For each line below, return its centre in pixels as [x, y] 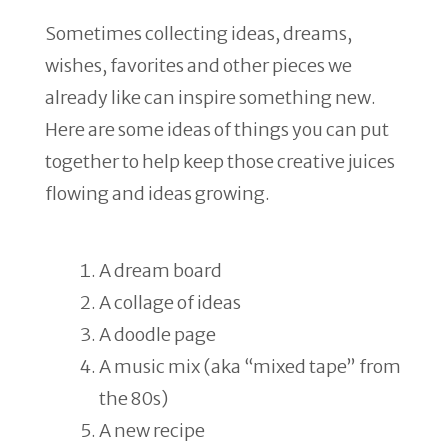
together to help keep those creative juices [220, 161]
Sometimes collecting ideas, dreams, [198, 33]
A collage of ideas [170, 302]
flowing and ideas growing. [157, 193]
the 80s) [133, 398]
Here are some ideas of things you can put [217, 129]
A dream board [160, 270]
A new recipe [152, 430]
